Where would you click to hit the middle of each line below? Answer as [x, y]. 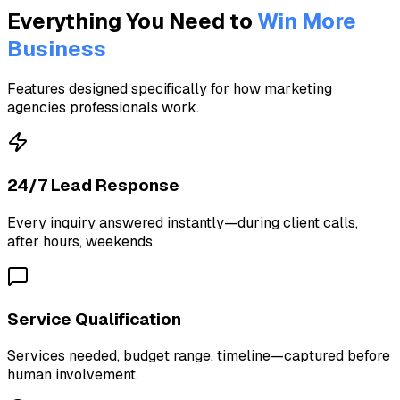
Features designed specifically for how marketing [170, 89]
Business [57, 48]
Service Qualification [94, 319]
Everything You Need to [130, 21]
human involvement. [73, 375]
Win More [307, 21]
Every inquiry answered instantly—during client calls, [183, 222]
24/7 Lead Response [93, 186]
